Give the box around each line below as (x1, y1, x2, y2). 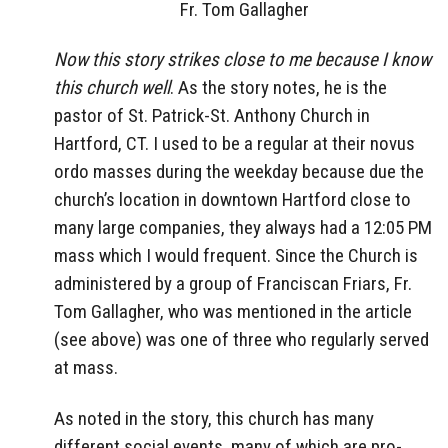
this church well (54, 76, 170, 100)
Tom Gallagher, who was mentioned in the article (54, 300, 412, 324)
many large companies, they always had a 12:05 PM (54, 216, 432, 240)
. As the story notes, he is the (170, 76, 387, 100)
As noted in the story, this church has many (54, 407, 374, 431)
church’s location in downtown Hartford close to (54, 188, 411, 212)
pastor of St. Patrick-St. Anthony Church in (54, 104, 370, 128)
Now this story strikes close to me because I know (54, 48, 431, 72)
